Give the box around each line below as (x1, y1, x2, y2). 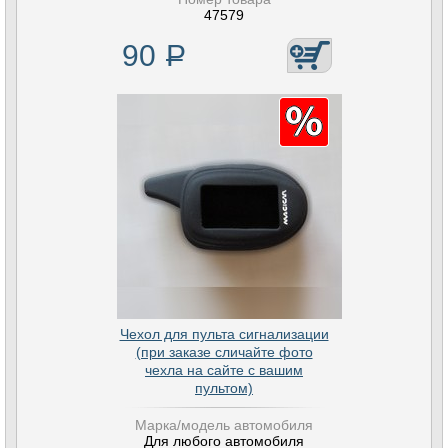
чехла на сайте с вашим (145, 362, 303, 378)
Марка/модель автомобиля (135, 417, 313, 433)
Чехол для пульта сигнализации (119, 326, 329, 342)
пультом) (195, 380, 253, 396)
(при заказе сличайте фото (135, 344, 313, 360)
